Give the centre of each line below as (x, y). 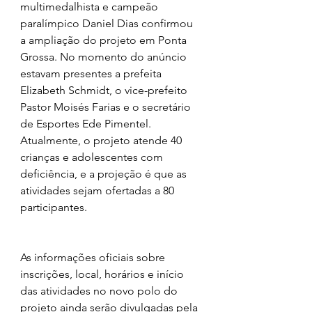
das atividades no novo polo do (100, 290)
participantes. (54, 207)
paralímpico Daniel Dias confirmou (108, 23)
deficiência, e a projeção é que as (105, 173)
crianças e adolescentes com (93, 157)
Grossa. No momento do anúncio (105, 56)
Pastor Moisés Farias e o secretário (107, 107)
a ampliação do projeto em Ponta (105, 40)
